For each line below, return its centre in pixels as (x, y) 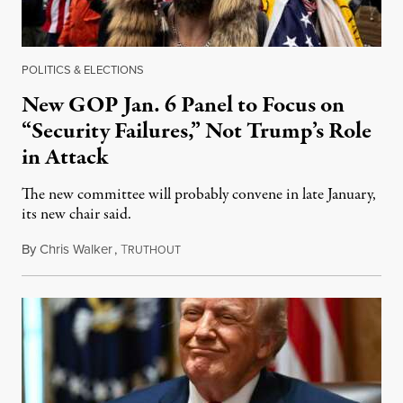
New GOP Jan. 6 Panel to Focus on (183, 106)
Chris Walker (76, 250)
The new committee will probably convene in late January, (199, 195)
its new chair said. (76, 215)
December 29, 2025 (233, 250)
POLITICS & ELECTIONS (83, 70)
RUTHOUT (154, 251)
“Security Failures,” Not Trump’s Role (197, 132)
